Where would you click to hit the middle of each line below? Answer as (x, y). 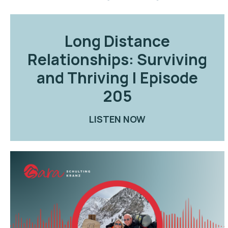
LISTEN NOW (117, 119)
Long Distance (118, 41)
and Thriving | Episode (118, 78)
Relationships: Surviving (118, 60)
